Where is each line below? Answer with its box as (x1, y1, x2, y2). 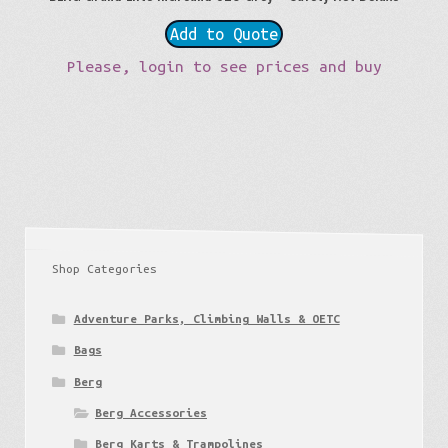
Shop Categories (52, 261, 158, 275)
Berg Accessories (94, 405, 207, 419)
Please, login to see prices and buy (66, 56, 382, 75)
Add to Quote (170, 24, 278, 43)
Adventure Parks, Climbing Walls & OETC (73, 312, 340, 326)
